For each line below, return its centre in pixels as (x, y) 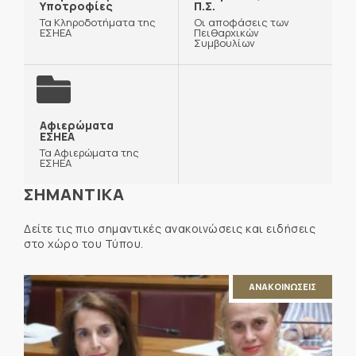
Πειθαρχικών (226, 32)
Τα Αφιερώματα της (89, 152)
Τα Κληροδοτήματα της (98, 22)
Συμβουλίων (224, 43)
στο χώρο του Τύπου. (84, 243)
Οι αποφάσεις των (242, 22)
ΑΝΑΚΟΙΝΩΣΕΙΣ (282, 286)
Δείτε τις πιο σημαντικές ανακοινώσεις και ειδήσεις (170, 228)
